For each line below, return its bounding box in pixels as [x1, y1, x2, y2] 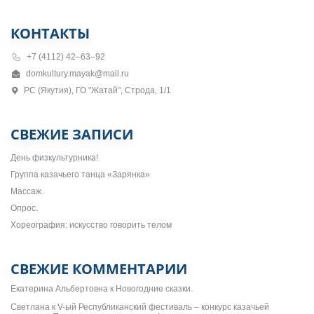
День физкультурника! [11, 152, 98, 163]
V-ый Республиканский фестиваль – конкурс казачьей [57, 301, 269, 312]
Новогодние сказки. [116, 283, 193, 294]
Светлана [11, 301, 50, 312]
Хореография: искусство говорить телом [11, 219, 172, 230]
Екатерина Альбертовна [11, 283, 108, 294]
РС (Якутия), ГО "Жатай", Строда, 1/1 [23, 85, 171, 95]
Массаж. [11, 186, 43, 196]
